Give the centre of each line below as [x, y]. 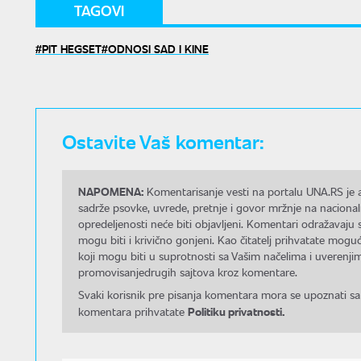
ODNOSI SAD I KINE [158, 49]
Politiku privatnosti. [236, 311]
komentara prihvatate [133, 312]
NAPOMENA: [111, 191]
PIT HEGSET [72, 49]
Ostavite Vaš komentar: [163, 141]
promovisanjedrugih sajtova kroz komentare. [188, 272]
